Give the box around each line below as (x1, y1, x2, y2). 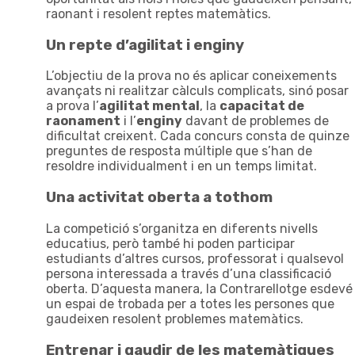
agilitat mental (99, 98, 200, 114)
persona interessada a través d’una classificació (46, 265, 331, 281)
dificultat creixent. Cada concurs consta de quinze (46, 128, 349, 144)
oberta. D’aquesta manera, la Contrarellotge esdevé (46, 281, 353, 296)
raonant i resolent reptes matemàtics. (46, 6, 271, 21)
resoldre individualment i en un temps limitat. (46, 158, 317, 174)
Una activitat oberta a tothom (46, 189, 273, 207)
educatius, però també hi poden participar (46, 235, 295, 251)
